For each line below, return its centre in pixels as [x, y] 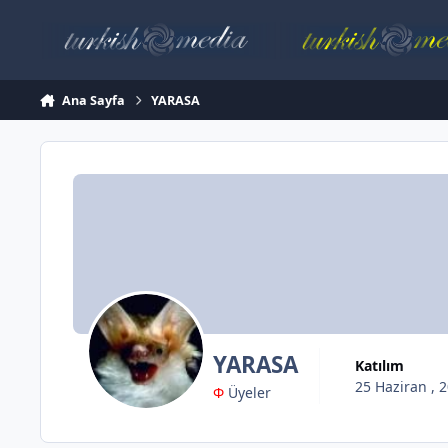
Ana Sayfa [93, 100]
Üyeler [247, 393]
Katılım [383, 365]
